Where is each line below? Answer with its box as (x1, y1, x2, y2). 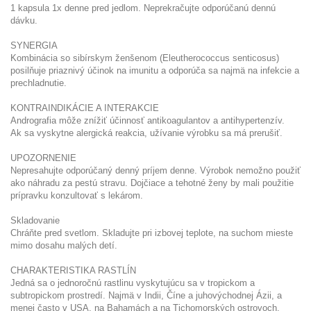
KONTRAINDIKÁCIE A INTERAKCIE (10, 102, 159, 113)
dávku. (10, 15, 37, 26)
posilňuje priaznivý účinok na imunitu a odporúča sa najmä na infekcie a (10, 65, 299, 76)
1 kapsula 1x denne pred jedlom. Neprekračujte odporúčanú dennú (10, 2, 276, 13)
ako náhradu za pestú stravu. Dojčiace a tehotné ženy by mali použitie (10, 177, 294, 188)
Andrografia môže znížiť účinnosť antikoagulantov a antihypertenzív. (10, 115, 285, 126)
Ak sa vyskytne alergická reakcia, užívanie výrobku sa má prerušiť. (10, 127, 283, 138)
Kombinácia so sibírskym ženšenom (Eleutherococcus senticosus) (10, 52, 279, 63)
